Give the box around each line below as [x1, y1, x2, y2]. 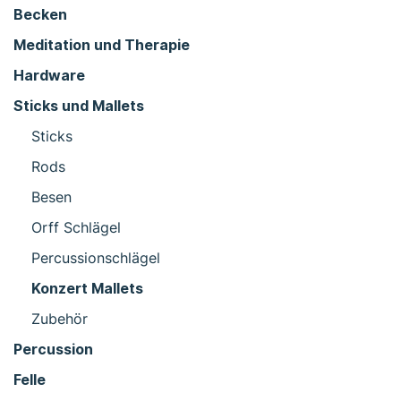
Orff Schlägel [31, 218, 121, 236]
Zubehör [31, 309, 88, 328]
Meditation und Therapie [13, 35, 190, 54]
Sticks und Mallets [13, 96, 144, 115]
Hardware [13, 65, 85, 84]
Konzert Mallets [31, 278, 143, 297]
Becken [13, 4, 67, 23]
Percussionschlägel [31, 248, 160, 267]
